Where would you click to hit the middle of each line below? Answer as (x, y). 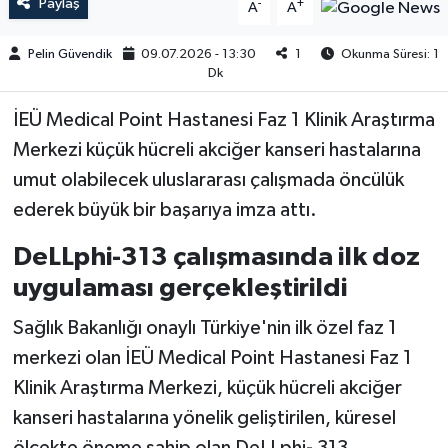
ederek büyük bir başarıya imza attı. (164, 210)
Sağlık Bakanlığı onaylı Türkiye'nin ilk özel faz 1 (204, 327)
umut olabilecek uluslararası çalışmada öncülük (208, 180)
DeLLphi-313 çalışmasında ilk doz (216, 257)
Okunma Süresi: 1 (388, 54)
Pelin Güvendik (69, 54)
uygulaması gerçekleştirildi (179, 288)
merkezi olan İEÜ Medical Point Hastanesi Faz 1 (212, 357)
